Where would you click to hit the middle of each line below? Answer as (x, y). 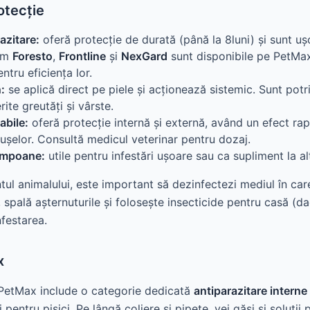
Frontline (82, 56)
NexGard (144, 56)
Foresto (33, 56)
